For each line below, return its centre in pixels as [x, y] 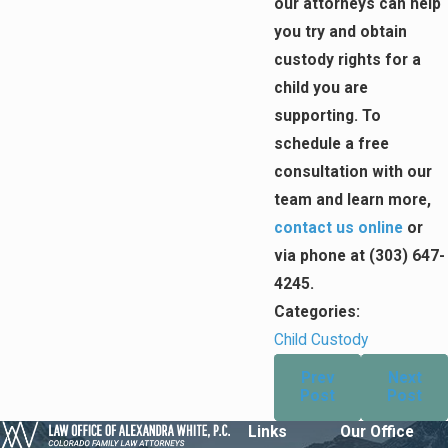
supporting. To [327, 115]
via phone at [321, 255]
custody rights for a [347, 59]
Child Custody [321, 339]
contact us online [338, 227]
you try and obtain [340, 31]
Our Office [376, 431]
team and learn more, [352, 199]
